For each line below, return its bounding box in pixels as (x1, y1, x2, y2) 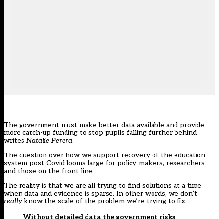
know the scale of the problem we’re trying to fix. (22, 197, 187, 206)
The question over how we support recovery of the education (4, 151, 205, 160)
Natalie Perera (26, 136, 72, 145)
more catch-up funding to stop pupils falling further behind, (4, 129, 198, 137)
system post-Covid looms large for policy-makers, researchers (4, 159, 205, 168)
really (4, 197, 22, 206)
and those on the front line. (4, 167, 94, 175)
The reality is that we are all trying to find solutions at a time (4, 181, 201, 190)
